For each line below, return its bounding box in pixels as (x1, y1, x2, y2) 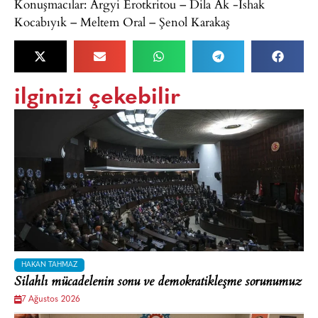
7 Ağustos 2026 (22, 295, 80, 305)
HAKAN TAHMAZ (21, 261, 77, 270)
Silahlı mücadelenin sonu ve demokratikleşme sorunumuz (14, 272, 302, 294)
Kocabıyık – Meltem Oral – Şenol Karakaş (14, 12, 230, 31)
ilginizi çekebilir (14, 87, 180, 110)
